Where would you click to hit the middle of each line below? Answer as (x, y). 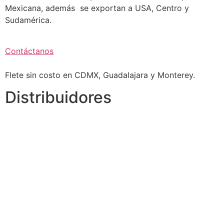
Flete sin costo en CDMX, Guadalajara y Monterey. (100, 75)
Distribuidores (58, 97)
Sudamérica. (28, 20)
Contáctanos (29, 51)
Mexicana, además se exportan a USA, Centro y (97, 8)
